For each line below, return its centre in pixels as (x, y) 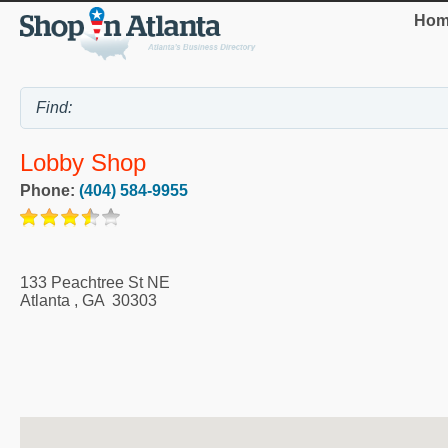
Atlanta (45, 300)
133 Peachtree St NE (95, 282)
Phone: (49, 190)
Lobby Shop (83, 163)
